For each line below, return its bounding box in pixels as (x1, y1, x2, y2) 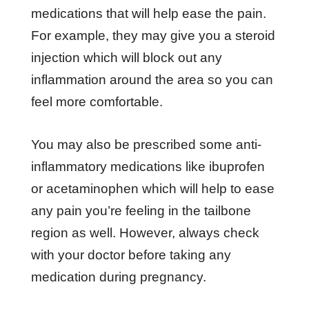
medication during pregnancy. (30, 269, 206, 284)
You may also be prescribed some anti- (30, 137, 261, 152)
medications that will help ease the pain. (30, 6, 266, 21)
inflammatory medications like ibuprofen (30, 159, 265, 174)
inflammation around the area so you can (30, 72, 273, 87)
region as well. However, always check (30, 225, 259, 240)
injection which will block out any (30, 50, 222, 65)
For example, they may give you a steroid (30, 28, 275, 43)
